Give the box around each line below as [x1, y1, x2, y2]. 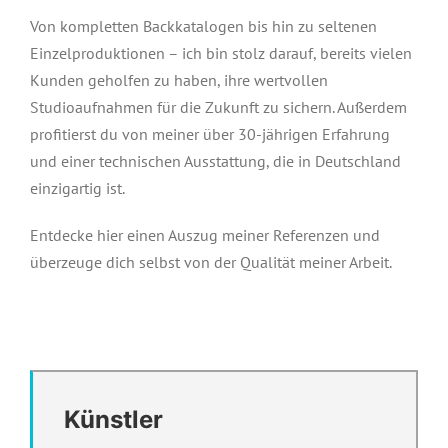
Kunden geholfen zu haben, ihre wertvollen [29, 70, 328, 90]
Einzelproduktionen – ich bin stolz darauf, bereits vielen [29, 43, 412, 63]
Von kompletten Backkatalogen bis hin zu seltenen [29, 16, 377, 36]
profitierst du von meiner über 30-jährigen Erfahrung [29, 124, 390, 144]
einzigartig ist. [29, 178, 125, 198]
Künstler [63, 405, 163, 434]
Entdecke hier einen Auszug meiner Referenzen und [29, 225, 380, 245]
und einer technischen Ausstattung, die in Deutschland [29, 151, 401, 171]
